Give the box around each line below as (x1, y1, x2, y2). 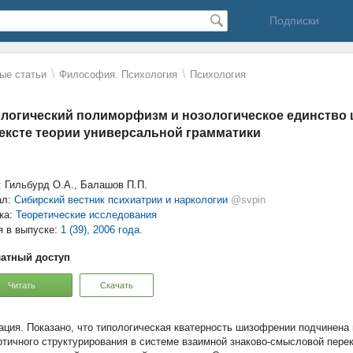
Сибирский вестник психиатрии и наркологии (14, 194, 228, 206)
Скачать (100, 280, 133, 290)
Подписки (269, 14, 319, 27)
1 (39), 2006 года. (61, 224, 143, 236)
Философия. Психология (59, 69, 177, 80)
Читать (7, 280, 35, 290)
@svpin (231, 194, 266, 206)
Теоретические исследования (16, 209, 157, 221)
